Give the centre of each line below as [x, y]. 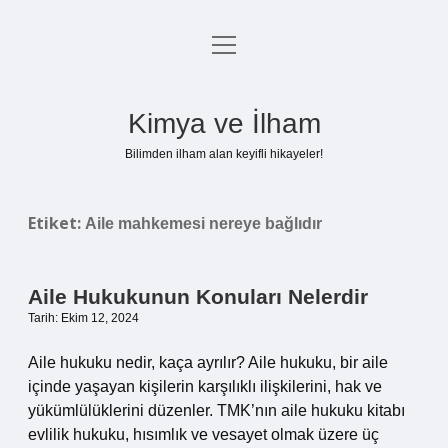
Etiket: [56, 223]
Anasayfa [224, 47]
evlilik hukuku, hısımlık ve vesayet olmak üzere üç [203, 434]
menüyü [239, 43]
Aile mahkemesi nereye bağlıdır [203, 223]
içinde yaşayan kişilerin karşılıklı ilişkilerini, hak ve [205, 386]
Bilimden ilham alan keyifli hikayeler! [224, 154]
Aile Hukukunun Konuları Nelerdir [198, 296]
